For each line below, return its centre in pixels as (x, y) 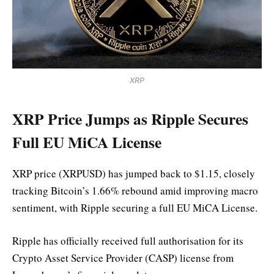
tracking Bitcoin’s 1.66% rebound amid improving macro (135, 191)
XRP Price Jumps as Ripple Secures (130, 118)
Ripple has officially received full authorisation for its (128, 241)
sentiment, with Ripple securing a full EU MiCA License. (135, 208)
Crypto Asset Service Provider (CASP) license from (123, 258)
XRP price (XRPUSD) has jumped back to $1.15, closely (134, 174)
